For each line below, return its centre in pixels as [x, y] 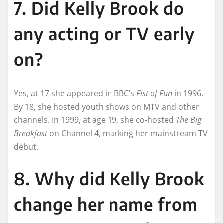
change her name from [106, 203]
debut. [26, 147]
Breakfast [31, 133]
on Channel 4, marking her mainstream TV [127, 133]
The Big [188, 120]
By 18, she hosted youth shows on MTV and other [107, 106]
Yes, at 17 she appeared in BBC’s [75, 93]
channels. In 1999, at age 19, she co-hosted [95, 120]
